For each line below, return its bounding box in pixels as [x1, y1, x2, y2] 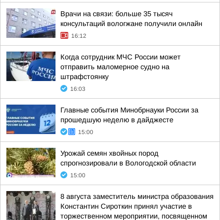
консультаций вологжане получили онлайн [60, 20, 202, 27]
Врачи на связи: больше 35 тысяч [60, 10, 173, 18]
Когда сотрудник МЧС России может [60, 53, 181, 61]
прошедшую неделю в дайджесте [60, 116, 173, 124]
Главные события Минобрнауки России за [60, 106, 198, 114]
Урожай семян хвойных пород [60, 149, 159, 157]
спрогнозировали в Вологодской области [60, 159, 196, 167]
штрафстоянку [60, 73, 109, 81]
